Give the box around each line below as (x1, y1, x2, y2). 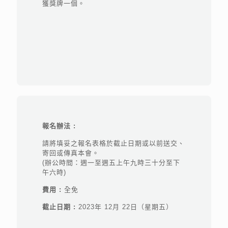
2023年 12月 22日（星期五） (75, 203, 173, 211)
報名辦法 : (42, 122, 78, 130)
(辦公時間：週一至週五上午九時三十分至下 (42, 159, 180, 166)
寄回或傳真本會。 (42, 149, 99, 157)
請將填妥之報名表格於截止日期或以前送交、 (42, 139, 185, 147)
